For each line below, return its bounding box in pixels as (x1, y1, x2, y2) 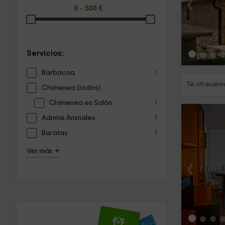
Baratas (42, 129, 68, 137)
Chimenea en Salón (49, 99, 112, 106)
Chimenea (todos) (42, 84, 100, 91)
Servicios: (27, 49, 64, 57)
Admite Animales (42, 114, 95, 122)
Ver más (27, 147, 52, 155)
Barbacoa (42, 69, 75, 76)
